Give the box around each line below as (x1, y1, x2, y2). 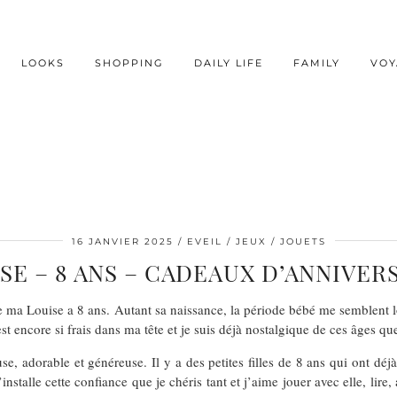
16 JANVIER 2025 (71, 235, 174, 247)
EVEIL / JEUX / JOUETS (186, 235, 326, 247)
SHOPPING (95, 56, 165, 69)
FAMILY (293, 56, 341, 69)
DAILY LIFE (194, 56, 264, 69)
